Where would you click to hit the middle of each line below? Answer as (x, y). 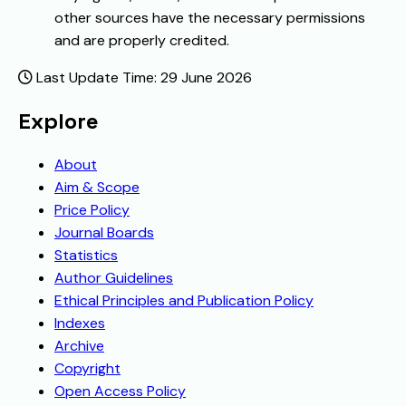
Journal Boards (104, 233)
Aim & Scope (97, 188)
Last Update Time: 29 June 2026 (142, 78)
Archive (79, 346)
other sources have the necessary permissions (210, 18)
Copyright (87, 369)
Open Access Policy (120, 391)
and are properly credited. (142, 41)
